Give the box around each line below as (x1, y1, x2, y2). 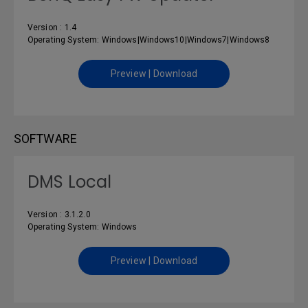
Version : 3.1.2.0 (27, 210, 91, 219)
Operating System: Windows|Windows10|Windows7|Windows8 (27, 35, 270, 45)
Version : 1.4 (27, 23, 77, 32)
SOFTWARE (14, 131, 77, 146)
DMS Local (27, 170, 112, 193)
